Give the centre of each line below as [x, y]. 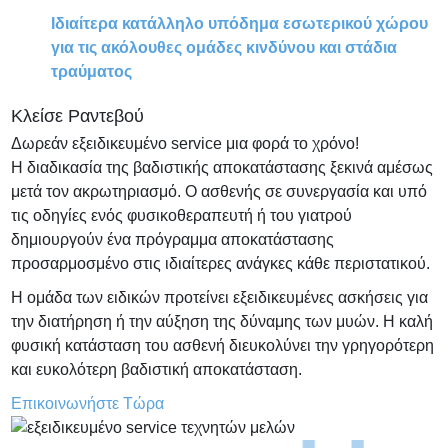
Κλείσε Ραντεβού [78, 115]
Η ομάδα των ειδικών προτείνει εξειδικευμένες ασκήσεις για [220, 297]
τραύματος [92, 72]
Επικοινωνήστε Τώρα [88, 403]
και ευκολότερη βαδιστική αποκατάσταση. [157, 369]
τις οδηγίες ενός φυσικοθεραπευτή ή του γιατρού [182, 215]
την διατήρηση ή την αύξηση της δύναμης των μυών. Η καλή [222, 321]
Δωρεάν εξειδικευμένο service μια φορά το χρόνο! [185, 143]
